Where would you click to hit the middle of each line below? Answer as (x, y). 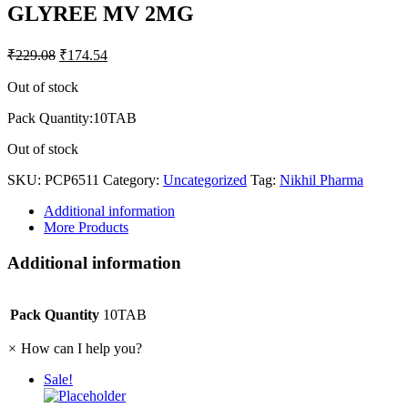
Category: (133, 179)
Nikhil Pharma (321, 179)
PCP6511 (72, 179)
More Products (86, 227)
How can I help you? (82, 349)
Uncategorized (205, 179)
